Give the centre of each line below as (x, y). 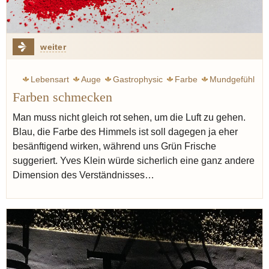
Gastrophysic (138, 79)
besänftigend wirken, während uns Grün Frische (114, 146)
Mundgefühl (232, 79)
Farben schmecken (62, 97)
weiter (53, 47)
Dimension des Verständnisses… (83, 175)
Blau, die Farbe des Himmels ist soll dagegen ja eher (125, 132)
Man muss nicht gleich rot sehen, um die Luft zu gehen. (129, 117)
